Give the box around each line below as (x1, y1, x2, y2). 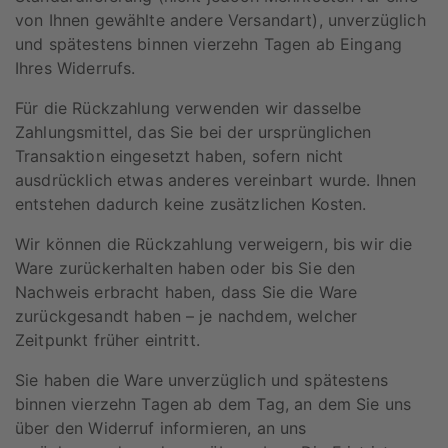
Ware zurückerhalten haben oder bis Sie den (15, 257, 356, 278)
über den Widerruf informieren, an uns (15, 417, 307, 438)
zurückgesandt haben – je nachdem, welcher (15, 305, 358, 326)
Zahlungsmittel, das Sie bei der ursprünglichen (15, 121, 371, 142)
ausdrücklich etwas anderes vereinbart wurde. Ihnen (15, 169, 417, 190)
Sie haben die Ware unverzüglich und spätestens (15, 369, 388, 390)
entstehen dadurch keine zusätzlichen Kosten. (15, 193, 367, 214)
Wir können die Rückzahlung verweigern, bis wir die (15, 233, 413, 254)
